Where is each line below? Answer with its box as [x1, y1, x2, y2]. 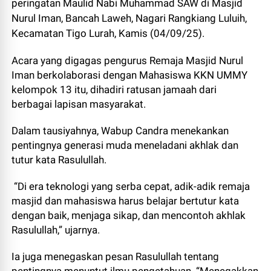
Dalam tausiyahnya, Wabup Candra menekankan [11, 125, 229, 137]
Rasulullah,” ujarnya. [11, 224, 103, 236]
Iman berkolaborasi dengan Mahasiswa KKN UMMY [11, 69, 248, 81]
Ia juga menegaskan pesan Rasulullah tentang [11, 250, 220, 263]
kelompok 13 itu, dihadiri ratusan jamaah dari [11, 83, 217, 96]
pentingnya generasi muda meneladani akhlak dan [11, 139, 239, 151]
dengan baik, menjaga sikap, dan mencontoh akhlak [11, 209, 246, 221]
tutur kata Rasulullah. [11, 154, 107, 166]
